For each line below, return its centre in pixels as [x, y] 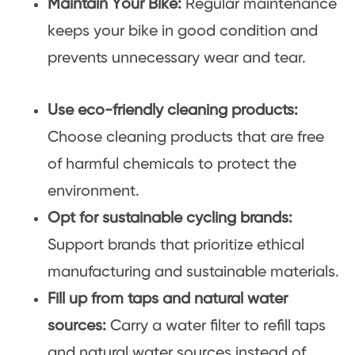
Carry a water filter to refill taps [218, 326]
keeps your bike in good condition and [183, 31]
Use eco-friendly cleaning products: [173, 110]
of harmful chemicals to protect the [172, 164]
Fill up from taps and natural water [168, 299]
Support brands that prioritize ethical [176, 245]
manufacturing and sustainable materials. [193, 272]
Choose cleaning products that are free [186, 137]
